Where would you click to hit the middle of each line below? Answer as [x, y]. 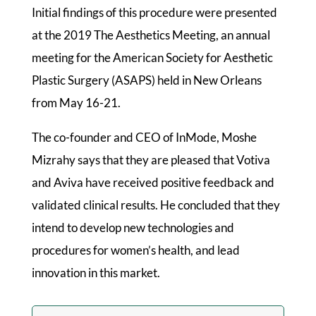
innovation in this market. [96, 272]
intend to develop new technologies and [133, 227]
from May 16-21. [76, 102]
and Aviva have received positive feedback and [153, 182]
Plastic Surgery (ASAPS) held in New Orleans [146, 80]
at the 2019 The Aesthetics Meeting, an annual [151, 35]
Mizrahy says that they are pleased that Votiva [151, 159]
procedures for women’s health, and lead [135, 250]
